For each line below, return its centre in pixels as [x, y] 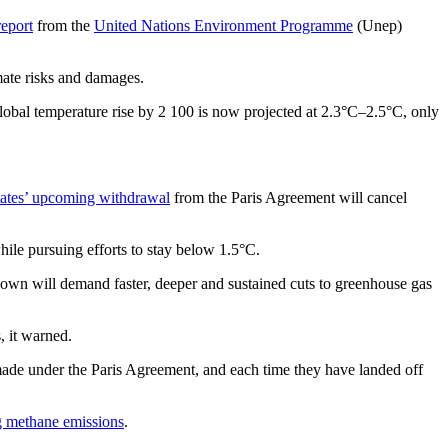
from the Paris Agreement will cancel [288, 198]
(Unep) [377, 26]
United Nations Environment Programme [223, 26]
